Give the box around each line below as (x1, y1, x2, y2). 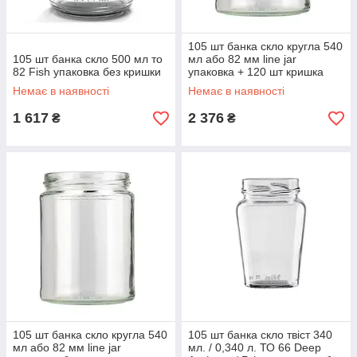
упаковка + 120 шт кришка (188, 65, 324, 78)
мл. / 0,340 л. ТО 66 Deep (188, 341, 321, 354)
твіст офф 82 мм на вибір (188, 78, 321, 91)
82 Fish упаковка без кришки (13, 65, 161, 78)
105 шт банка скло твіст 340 (188, 328, 332, 341)
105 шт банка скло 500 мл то (13, 53, 163, 65)
